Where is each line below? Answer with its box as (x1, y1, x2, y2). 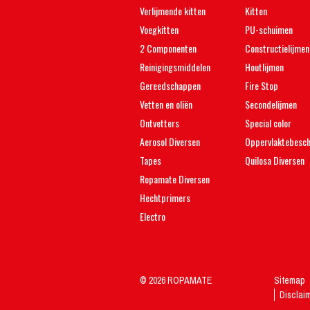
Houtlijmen (245, 60, 284, 74)
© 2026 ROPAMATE (140, 274, 212, 286)
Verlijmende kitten (140, 3, 206, 18)
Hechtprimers (140, 190, 190, 205)
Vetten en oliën (140, 97, 192, 111)
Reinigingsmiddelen (140, 60, 210, 74)
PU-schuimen (245, 22, 293, 37)
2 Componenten (140, 41, 197, 55)
